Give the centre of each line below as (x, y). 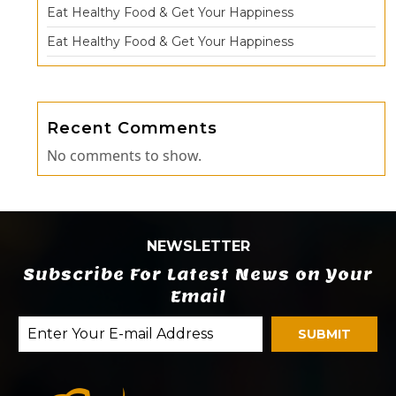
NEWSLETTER (198, 246)
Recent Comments (132, 128)
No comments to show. (124, 155)
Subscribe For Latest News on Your (198, 274)
